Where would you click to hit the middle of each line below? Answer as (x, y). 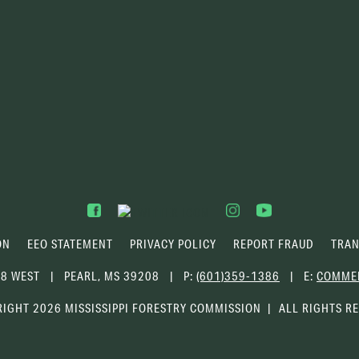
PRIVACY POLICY (173, 244)
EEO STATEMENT (70, 244)
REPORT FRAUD (273, 244)
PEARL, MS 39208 (112, 276)
